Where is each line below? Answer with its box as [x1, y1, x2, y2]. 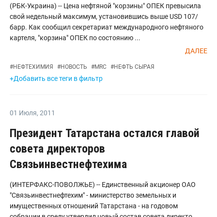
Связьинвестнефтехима [10, 157, 127, 171]
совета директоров [10, 142, 105, 155]
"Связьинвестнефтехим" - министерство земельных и [10, 191, 176, 199]
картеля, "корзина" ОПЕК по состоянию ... [10, 34, 140, 42]
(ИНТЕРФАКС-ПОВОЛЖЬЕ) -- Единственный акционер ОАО [10, 181, 196, 188]
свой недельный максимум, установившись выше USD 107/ [10, 13, 198, 20]
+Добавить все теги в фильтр [10, 75, 103, 82]
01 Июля [10, 109, 37, 117]
